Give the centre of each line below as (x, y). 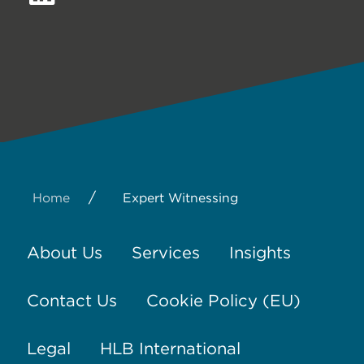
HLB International (170, 348)
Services (165, 252)
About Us (64, 252)
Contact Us (71, 300)
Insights (260, 252)
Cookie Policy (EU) (223, 300)
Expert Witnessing (180, 198)
